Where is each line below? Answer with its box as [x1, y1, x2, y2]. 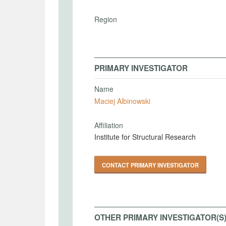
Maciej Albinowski [94, 95, 150, 106]
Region [94, 14, 117, 24]
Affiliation [94, 120, 123, 130]
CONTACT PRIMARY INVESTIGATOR [102, 161, 199, 169]
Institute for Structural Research [94, 132, 196, 142]
